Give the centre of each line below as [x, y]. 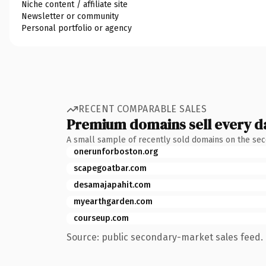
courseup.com [101, 218]
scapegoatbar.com [110, 168]
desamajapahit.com [112, 185]
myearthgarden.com [113, 201]
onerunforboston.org [116, 151]
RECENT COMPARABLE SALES [143, 109]
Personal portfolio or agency [77, 28]
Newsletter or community [70, 16]
